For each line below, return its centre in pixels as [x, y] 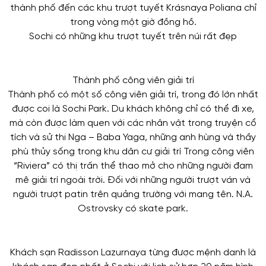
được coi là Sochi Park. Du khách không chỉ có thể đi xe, [133, 109]
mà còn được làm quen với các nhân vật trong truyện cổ [133, 123]
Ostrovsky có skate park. [133, 209]
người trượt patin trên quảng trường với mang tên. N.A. [133, 195]
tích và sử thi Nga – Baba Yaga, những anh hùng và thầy [133, 138]
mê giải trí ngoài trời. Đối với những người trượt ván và [133, 180]
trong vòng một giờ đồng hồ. [133, 23]
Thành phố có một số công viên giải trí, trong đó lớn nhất [133, 95]
